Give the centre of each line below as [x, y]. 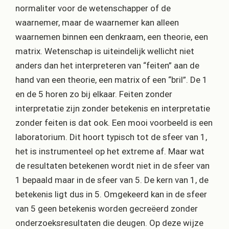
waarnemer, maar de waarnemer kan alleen [97, 23]
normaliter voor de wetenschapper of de [93, 8]
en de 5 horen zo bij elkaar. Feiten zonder [94, 94]
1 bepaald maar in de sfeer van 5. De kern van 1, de [112, 180]
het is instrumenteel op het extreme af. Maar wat [110, 152]
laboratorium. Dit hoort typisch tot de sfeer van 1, [111, 137]
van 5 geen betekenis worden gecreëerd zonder [107, 209]
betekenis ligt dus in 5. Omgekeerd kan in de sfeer [111, 194]
